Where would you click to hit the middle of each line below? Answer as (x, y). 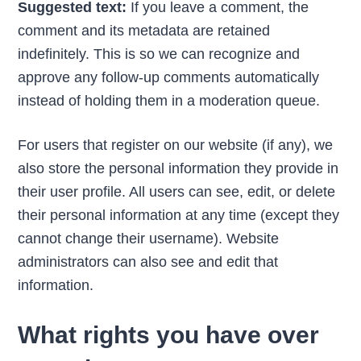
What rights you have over (169, 334)
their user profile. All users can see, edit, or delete (177, 191)
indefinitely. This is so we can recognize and (159, 54)
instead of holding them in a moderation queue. (169, 100)
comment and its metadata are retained (144, 30)
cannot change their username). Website (149, 238)
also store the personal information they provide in (178, 168)
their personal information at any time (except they (179, 215)
